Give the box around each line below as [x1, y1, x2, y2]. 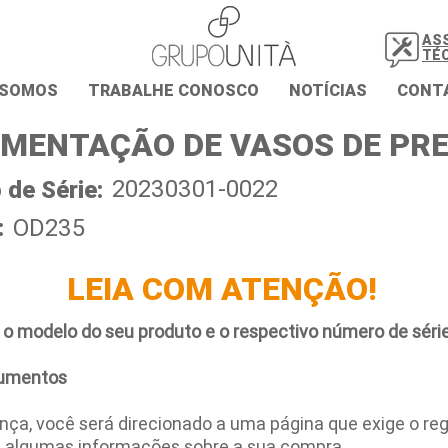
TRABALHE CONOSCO [88, 80, 259, 100]
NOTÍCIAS [289, 80, 367, 100]
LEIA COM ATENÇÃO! [66, 269, 377, 308]
